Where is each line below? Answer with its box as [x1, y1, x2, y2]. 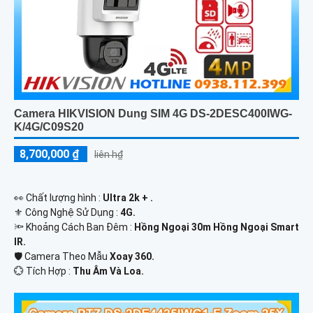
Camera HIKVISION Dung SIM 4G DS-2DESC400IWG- [14, 108, 292, 120]
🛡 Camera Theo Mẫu [14, 251, 110, 263]
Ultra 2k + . [103, 192, 153, 204]
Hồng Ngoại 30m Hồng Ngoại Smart [134, 221, 299, 233]
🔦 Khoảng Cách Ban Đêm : [14, 221, 134, 233]
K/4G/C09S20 [14, 121, 84, 133]
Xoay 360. [110, 251, 154, 263]
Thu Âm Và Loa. [73, 265, 144, 277]
